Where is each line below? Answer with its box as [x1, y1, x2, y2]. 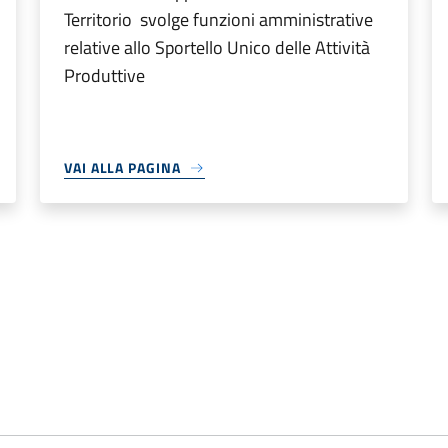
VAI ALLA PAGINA [64, 157, 181, 178]
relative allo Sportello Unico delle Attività [64, 34, 370, 61]
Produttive [64, 62, 145, 89]
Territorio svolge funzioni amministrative [64, 6, 373, 33]
